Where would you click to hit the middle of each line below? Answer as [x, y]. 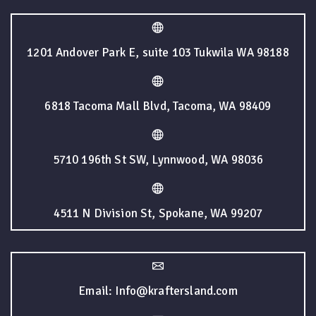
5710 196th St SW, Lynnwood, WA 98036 [158, 160]
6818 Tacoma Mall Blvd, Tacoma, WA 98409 [158, 107]
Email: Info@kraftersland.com [158, 291]
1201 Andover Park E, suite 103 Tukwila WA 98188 [158, 53]
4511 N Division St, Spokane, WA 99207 [158, 214]
